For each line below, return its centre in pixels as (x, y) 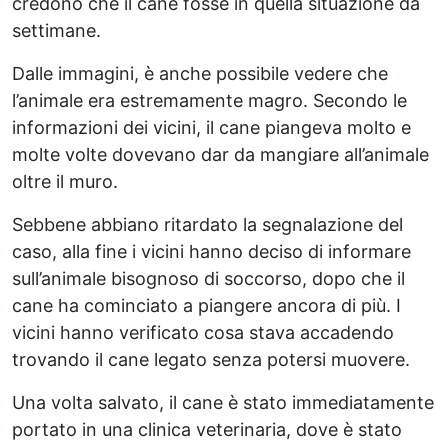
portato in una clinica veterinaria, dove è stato (207, 429)
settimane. (56, 30)
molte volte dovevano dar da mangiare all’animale (220, 154)
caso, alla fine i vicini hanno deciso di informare (211, 251)
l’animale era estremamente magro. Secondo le (209, 100)
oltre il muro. (65, 181)
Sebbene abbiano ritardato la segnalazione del (207, 224)
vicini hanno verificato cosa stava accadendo (203, 332)
